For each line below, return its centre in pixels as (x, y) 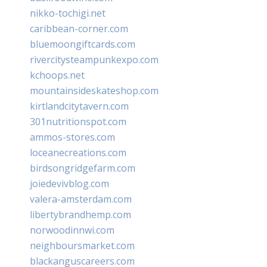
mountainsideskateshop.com (94, 90)
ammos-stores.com (72, 137)
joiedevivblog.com (69, 183)
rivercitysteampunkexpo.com (94, 59)
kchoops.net (57, 75)
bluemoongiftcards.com (83, 44)
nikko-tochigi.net (68, 13)
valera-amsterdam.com (81, 199)
